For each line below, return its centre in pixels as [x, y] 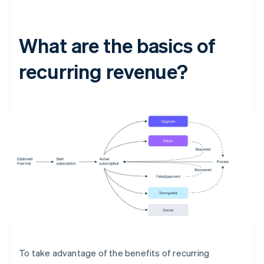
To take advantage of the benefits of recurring [114, 253]
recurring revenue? [104, 71]
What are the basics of [117, 45]
